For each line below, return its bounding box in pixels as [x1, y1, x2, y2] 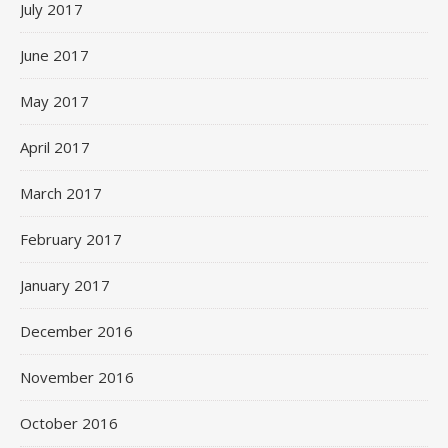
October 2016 [20, 413, 118, 433]
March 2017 [20, 183, 102, 203]
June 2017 [20, 45, 89, 65]
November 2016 [20, 367, 134, 387]
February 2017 [20, 229, 122, 249]
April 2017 [20, 137, 90, 157]
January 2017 [20, 275, 110, 295]
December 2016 [20, 321, 133, 341]
